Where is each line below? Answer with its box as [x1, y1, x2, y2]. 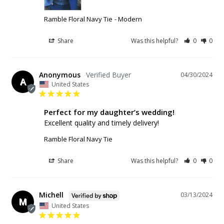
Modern [118, 14, 142, 24]
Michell [39, 190, 63, 200]
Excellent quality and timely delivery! [44, 118, 159, 128]
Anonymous [39, 70, 80, 80]
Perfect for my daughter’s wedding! [44, 107, 174, 117]
